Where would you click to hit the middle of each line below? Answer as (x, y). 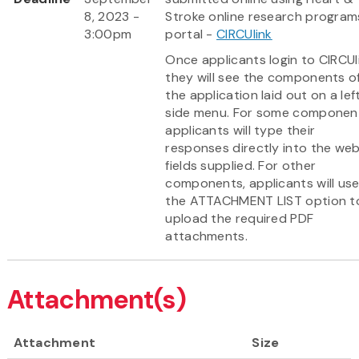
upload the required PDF (240, 218)
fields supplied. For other (241, 165)
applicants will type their (240, 130)
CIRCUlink (244, 34)
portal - (191, 34)
